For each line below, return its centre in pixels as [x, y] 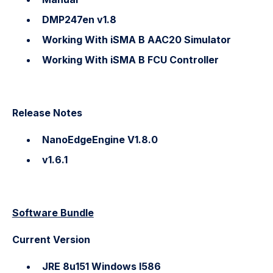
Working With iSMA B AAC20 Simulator [136, 40]
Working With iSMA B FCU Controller [130, 60]
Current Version [51, 239]
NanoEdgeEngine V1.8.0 [100, 139]
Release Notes [47, 112]
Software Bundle [53, 212]
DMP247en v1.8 [79, 19]
